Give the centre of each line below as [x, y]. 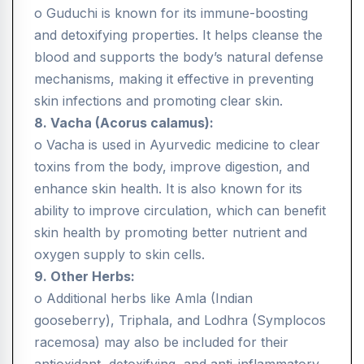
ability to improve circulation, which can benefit [180, 211]
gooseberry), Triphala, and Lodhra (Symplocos [180, 321]
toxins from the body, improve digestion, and [172, 167]
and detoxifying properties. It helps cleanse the [178, 35]
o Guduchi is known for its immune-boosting [171, 13]
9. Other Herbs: [84, 277]
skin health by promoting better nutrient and [171, 233]
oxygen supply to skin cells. [119, 255]
